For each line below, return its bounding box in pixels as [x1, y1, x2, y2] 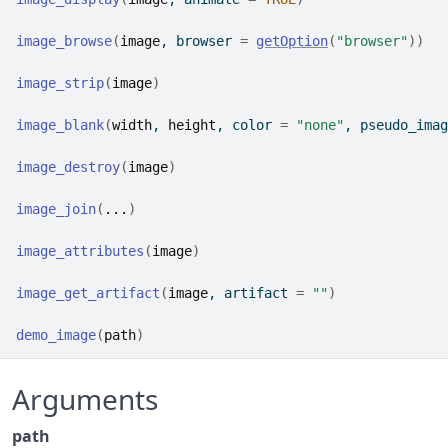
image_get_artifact [16, 285, 160, 301]
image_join [16, 201, 96, 217]
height [168, 117, 216, 133]
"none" [296, 117, 344, 133]
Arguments [12, 380, 158, 418]
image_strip [16, 75, 104, 91]
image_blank [16, 117, 104, 133]
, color [216, 117, 280, 133]
